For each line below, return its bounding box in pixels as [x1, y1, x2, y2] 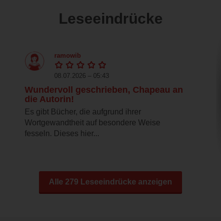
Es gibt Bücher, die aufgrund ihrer [25, 108, 141, 116]
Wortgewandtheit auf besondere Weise [25, 118, 160, 127]
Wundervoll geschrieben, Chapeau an [25, 85, 183, 95]
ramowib [54, 52, 81, 60]
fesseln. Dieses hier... [25, 129, 99, 138]
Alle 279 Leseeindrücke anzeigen [49, 178, 172, 186]
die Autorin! [25, 94, 74, 105]
